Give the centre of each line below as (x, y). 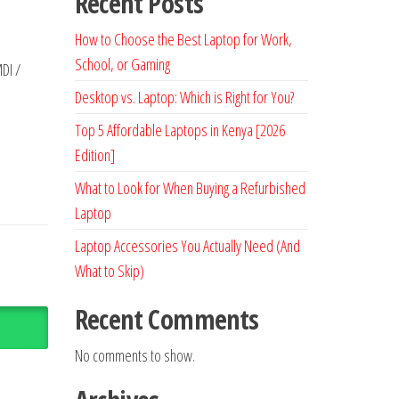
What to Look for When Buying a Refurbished (190, 188)
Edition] (94, 155)
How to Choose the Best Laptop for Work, (183, 39)
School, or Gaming (122, 64)
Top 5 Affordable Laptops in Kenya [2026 (179, 130)
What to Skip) (109, 271)
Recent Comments (167, 319)
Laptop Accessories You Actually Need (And (187, 246)
